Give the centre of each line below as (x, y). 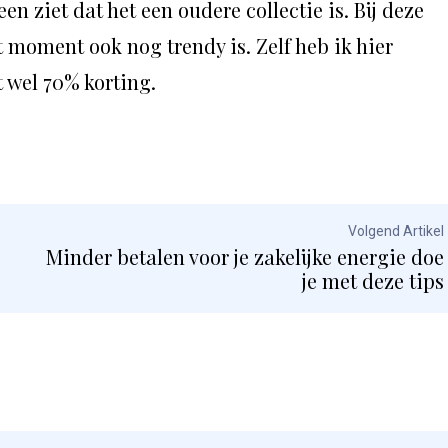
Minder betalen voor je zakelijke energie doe (244, 257)
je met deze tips (372, 281)
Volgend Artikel (395, 231)
